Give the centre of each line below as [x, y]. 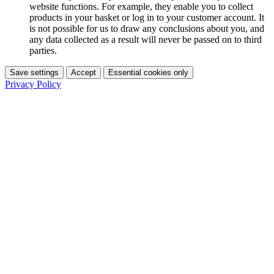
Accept [83, 72]
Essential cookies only [148, 72]
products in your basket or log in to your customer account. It [147, 17]
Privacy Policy [33, 84]
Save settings [34, 72]
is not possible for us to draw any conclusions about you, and [147, 28]
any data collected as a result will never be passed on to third [146, 39]
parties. [43, 50]
